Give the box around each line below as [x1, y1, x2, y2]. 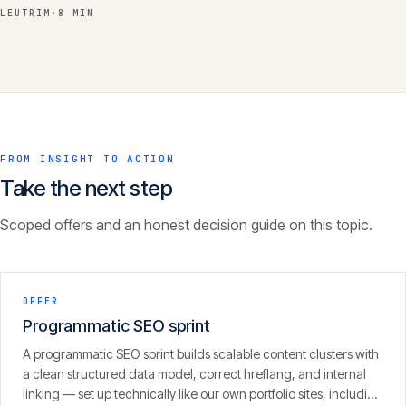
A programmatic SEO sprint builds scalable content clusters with [23, 346, 379, 362]
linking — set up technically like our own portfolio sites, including [23, 386, 382, 401]
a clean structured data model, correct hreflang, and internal [23, 366, 366, 382]
